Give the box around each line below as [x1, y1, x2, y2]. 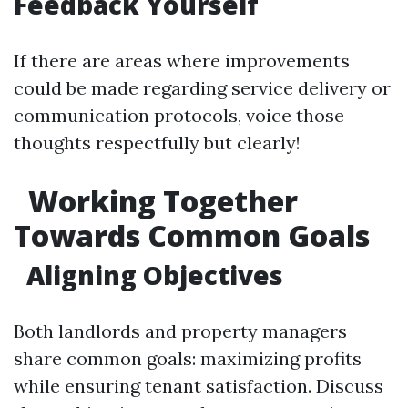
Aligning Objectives [20, 258, 283, 292]
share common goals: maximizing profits [14, 347, 362, 370]
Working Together [21, 181, 298, 220]
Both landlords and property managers [14, 320, 347, 342]
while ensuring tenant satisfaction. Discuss [14, 374, 383, 397]
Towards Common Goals [14, 216, 370, 255]
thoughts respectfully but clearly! [14, 131, 301, 154]
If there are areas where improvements [14, 49, 350, 72]
